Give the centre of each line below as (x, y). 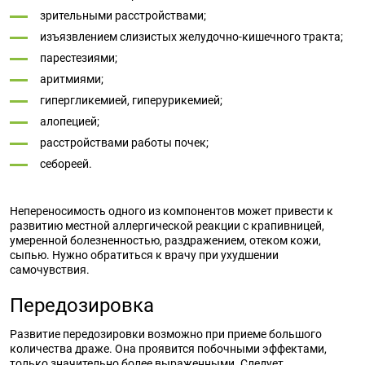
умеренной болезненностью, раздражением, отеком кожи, (165, 240)
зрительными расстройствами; (123, 15)
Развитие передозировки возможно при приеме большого (166, 334)
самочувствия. (50, 270)
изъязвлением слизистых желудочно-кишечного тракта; (191, 37)
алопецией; (70, 121)
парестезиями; (79, 58)
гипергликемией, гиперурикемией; (131, 100)
